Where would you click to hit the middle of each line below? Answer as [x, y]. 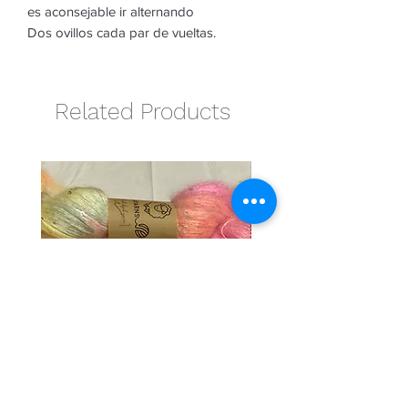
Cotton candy [86, 395]
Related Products [143, 111]
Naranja [275, 395]
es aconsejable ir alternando [111, 11]
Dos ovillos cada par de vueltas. [122, 32]
